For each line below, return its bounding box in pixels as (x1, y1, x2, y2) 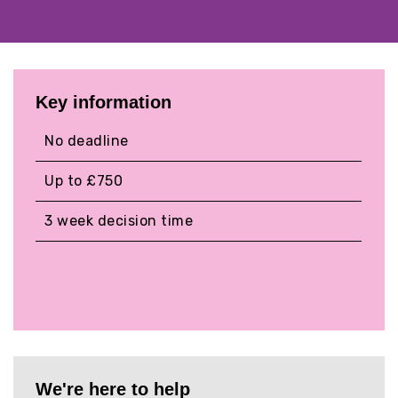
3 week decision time (44, 212, 194, 230)
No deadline (44, 132, 129, 150)
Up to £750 (44, 172, 123, 190)
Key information (36, 92, 172, 113)
